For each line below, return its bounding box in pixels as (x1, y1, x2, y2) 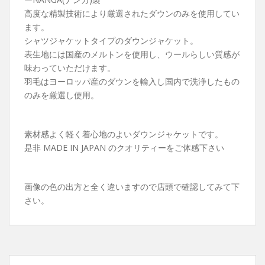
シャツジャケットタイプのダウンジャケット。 (24, 35, 198, 47)
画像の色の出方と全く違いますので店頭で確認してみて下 (24, 181, 240, 193)
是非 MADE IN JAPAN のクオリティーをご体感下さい (24, 142, 224, 154)
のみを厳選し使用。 (24, 89, 99, 101)
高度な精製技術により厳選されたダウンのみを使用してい (24, 8, 240, 20)
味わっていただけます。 (24, 62, 115, 74)
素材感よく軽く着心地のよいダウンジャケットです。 (24, 128, 223, 140)
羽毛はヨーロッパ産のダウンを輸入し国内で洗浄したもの (24, 76, 240, 88)
